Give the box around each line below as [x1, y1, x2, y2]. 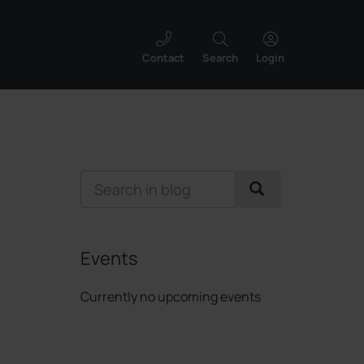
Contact [142, 50, 184, 65]
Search [202, 50, 238, 65]
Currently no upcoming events [80, 288, 261, 305]
